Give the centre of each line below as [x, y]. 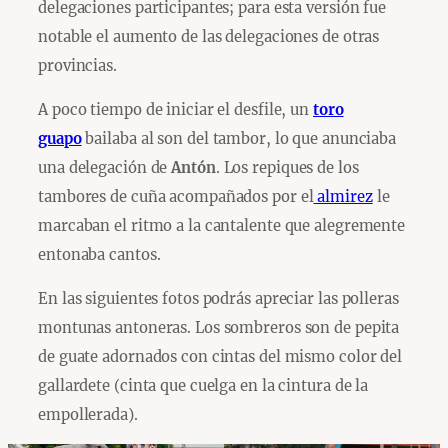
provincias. [77, 66]
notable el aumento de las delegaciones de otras [209, 37]
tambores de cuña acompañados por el [176, 197]
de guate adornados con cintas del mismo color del [220, 356]
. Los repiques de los [287, 168]
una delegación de [105, 168]
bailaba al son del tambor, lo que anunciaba [239, 139]
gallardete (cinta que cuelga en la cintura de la [203, 385]
